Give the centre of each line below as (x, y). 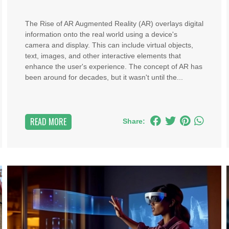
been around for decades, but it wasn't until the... (104, 77)
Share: (134, 121)
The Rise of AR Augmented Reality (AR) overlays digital (114, 24)
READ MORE (48, 122)
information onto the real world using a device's (101, 34)
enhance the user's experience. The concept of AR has (113, 66)
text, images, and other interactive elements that (103, 56)
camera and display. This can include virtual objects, (109, 45)
